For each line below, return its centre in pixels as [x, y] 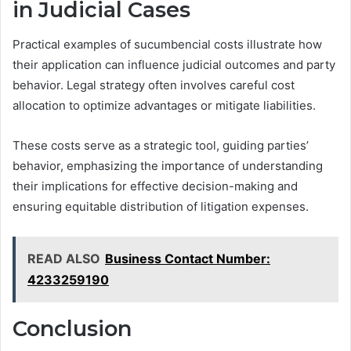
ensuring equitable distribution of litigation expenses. [161, 207]
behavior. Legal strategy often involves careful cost [154, 85]
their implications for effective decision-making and [155, 186]
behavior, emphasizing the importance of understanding [168, 166]
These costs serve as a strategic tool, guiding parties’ [161, 146]
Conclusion [72, 329]
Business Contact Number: [188, 259]
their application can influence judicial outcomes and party [174, 65]
